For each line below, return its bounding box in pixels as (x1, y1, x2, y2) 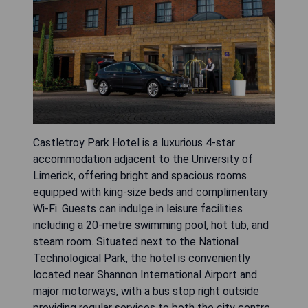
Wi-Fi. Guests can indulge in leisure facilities (33, 201, 243, 215)
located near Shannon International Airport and (33, 267, 257, 281)
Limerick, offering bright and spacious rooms (33, 168, 247, 182)
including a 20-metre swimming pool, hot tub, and (33, 218, 269, 232)
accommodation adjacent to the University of (33, 152, 253, 166)
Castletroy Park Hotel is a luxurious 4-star (33, 135, 235, 149)
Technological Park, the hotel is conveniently (33, 251, 250, 265)
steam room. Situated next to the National (33, 234, 239, 248)
